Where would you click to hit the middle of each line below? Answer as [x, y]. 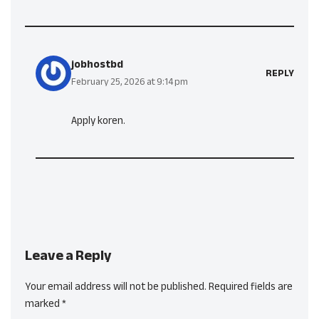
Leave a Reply [68, 255]
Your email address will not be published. [116, 286]
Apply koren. [98, 120]
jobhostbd [97, 64]
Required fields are [251, 286]
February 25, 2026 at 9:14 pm [130, 82]
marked [43, 303]
